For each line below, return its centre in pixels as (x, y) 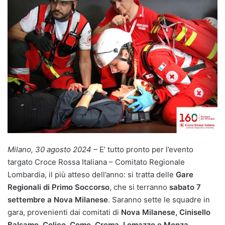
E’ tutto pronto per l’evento (146, 149)
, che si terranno (139, 187)
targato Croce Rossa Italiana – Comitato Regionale (96, 162)
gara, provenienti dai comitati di (64, 212)
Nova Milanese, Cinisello (166, 212)
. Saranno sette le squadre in (159, 199)
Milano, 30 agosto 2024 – (53, 149)
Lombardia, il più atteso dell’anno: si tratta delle (92, 174)
